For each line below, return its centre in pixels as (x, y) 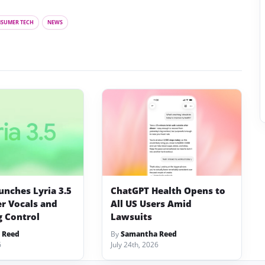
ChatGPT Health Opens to (168, 191)
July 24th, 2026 (135, 245)
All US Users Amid (151, 204)
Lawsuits (132, 217)
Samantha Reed (149, 234)
